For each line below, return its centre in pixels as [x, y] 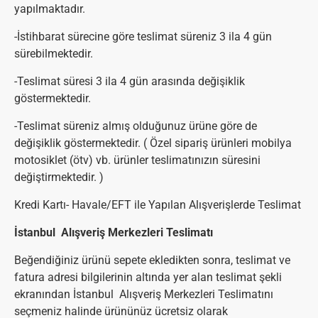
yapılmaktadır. [50, 9]
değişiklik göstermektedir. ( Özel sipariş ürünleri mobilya [153, 143]
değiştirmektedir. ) [59, 177]
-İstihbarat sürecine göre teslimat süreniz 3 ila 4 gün [143, 37]
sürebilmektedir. [54, 54]
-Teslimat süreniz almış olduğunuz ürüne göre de [136, 126]
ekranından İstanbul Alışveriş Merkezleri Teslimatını [144, 294]
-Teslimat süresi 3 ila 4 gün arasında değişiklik [130, 81]
